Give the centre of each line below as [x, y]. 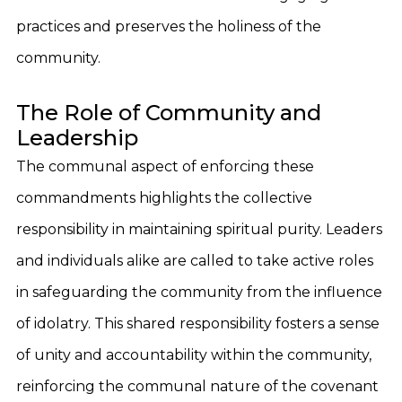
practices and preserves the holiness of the [169, 26]
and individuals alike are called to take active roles [195, 261]
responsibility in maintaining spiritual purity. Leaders [199, 229]
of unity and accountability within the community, [194, 355]
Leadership [77, 138]
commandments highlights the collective [164, 198]
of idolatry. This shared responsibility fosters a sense [198, 323]
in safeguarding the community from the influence [199, 292]
